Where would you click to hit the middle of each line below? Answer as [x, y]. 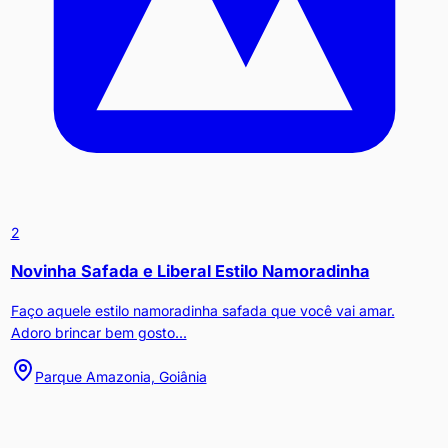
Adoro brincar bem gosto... [98, 332]
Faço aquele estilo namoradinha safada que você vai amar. [202, 310]
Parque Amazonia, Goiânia [120, 376]
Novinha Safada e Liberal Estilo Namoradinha [190, 271]
